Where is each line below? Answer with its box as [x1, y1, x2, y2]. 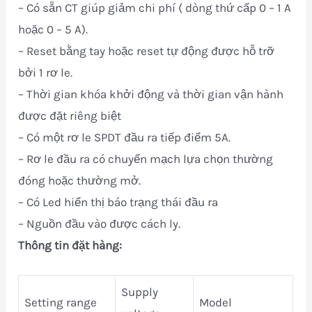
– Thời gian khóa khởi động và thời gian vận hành [18, 86, 284, 101]
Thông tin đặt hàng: [18, 237, 125, 252]
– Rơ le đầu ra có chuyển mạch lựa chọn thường [18, 151, 274, 166]
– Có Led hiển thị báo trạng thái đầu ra [18, 194, 219, 209]
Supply [121, 285, 159, 299]
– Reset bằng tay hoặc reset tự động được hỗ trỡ [18, 43, 275, 58]
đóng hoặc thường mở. [18, 173, 141, 187]
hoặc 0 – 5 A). [18, 22, 88, 36]
